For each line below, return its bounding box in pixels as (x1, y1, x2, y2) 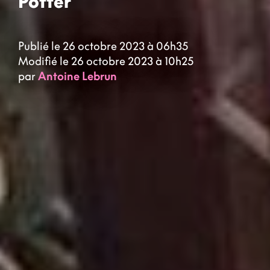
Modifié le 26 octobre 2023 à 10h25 (18, 54, 194, 69)
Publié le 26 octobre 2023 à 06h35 (18, 39, 189, 54)
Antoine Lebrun (38, 69, 117, 84)
